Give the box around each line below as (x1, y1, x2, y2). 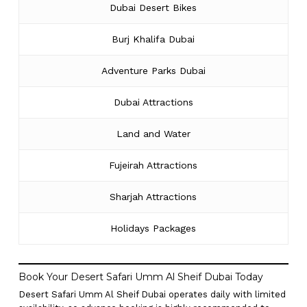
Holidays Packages (110, 223, 197, 234)
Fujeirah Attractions (109, 160, 198, 171)
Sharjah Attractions (110, 191, 197, 202)
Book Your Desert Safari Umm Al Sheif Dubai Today (18, 270, 263, 283)
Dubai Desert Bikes (110, 2, 197, 13)
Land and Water (116, 128, 191, 139)
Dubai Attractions (113, 97, 193, 108)
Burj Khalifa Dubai (112, 34, 195, 45)
